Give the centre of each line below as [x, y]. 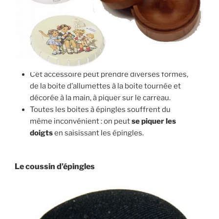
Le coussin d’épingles [55, 167]
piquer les [159, 121]
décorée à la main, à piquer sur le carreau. [100, 98]
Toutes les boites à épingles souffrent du [100, 109]
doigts [42, 133]
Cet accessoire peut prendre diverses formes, [109, 74]
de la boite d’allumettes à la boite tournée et [106, 86]
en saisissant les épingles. [99, 133]
